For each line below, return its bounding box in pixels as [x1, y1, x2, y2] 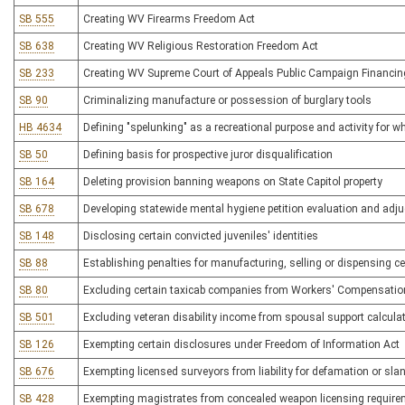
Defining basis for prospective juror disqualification [83, 148, 333, 161]
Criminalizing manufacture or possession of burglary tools [83, 94, 372, 107]
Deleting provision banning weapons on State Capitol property [83, 175, 382, 188]
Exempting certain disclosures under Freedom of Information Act [83, 338, 400, 351]
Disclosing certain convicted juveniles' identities [83, 230, 318, 242]
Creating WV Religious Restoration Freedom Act [83, 40, 318, 52]
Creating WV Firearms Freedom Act [83, 13, 255, 25]
